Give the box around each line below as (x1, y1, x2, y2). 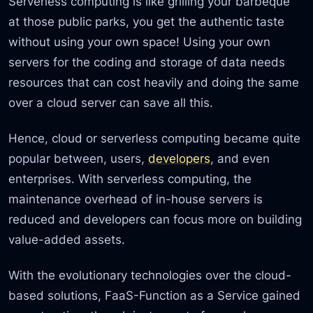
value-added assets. (8, 231, 126, 247)
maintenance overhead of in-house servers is (8, 191, 263, 206)
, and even (210, 150, 270, 166)
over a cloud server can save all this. (8, 94, 214, 110)
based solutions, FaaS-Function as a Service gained (8, 288, 301, 303)
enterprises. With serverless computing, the (8, 170, 252, 186)
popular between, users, (8, 150, 149, 166)
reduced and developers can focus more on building (8, 211, 303, 226)
